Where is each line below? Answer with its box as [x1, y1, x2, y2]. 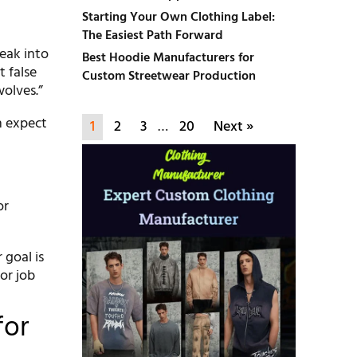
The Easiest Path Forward [81, 25, 223, 46]
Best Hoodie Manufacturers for [81, 48, 254, 69]
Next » [213, 116, 253, 139]
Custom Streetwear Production [81, 66, 256, 87]
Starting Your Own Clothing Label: [81, 7, 275, 28]
